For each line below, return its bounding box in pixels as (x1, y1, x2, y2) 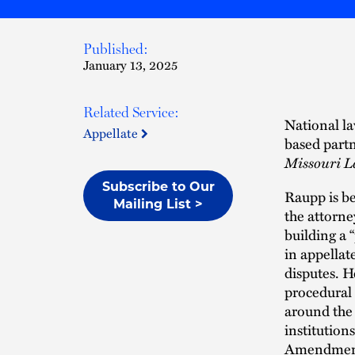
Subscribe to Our (101, 179, 215, 194)
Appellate (83, 124, 141, 143)
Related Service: (83, 104, 179, 120)
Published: (83, 40, 148, 57)
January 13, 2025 (83, 55, 177, 74)
